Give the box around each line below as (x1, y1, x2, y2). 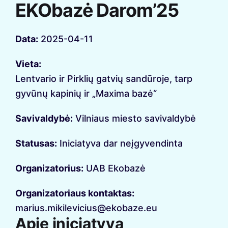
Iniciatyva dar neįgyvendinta (60, 138, 183, 149)
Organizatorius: (15, 163, 83, 174)
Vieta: (15, 59, 41, 70)
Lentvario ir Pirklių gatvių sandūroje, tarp (15, 73, 192, 84)
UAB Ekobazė (86, 163, 146, 174)
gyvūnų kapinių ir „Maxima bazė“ (15, 88, 157, 99)
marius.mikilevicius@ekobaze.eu (15, 203, 157, 214)
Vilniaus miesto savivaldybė (75, 113, 196, 124)
